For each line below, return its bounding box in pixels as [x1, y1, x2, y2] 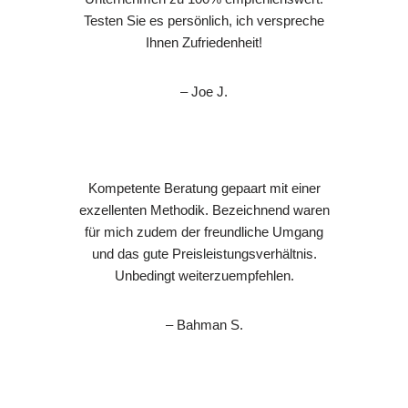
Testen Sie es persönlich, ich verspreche [84, 12, 324, 28]
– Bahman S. [165, 316, 243, 332]
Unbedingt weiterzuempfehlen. [114, 267, 294, 283]
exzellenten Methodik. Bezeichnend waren [78, 201, 330, 218]
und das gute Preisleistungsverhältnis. [91, 245, 317, 261]
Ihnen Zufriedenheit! [146, 34, 262, 50]
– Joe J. [180, 83, 228, 99]
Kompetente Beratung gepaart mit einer [87, 179, 321, 196]
